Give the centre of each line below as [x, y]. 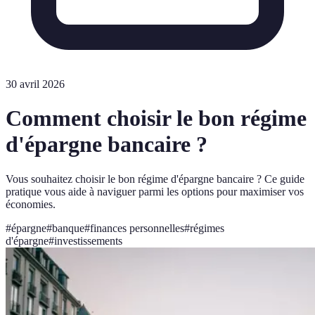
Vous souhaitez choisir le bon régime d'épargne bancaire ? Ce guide [155, 179]
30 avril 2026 [35, 84]
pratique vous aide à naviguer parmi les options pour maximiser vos [155, 191]
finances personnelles [137, 228]
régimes [207, 228]
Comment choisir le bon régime [156, 118]
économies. [31, 204]
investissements [88, 240]
